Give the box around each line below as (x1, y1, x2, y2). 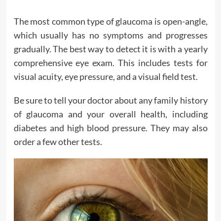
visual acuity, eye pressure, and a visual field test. (13, 71, 198, 82)
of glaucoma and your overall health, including (13, 109, 208, 119)
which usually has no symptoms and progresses (13, 30, 208, 40)
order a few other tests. (13, 136, 102, 147)
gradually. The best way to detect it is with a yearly (13, 43, 208, 54)
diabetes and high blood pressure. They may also (13, 122, 208, 133)
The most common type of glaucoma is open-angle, (13, 16, 208, 27)
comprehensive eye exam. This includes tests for (13, 57, 208, 68)
